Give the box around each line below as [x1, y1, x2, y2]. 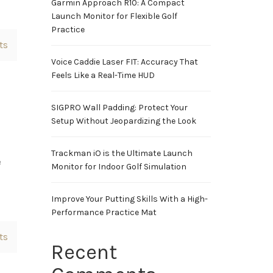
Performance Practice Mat [51, 207, 157, 218]
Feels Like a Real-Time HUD [51, 70, 155, 80]
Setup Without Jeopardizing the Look [51, 116, 196, 126]
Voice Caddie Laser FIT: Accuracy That [51, 57, 198, 67]
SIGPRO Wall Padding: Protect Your [51, 102, 188, 113]
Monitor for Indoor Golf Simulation [51, 161, 186, 172]
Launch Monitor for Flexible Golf [51, 11, 177, 21]
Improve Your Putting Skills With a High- [51, 194, 208, 204]
